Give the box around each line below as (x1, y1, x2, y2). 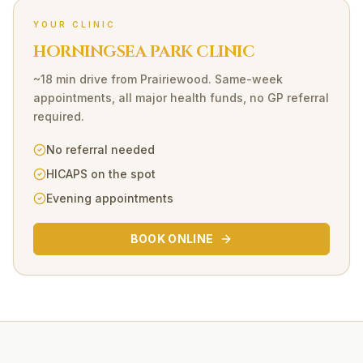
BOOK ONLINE (130, 232, 214, 246)
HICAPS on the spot (46, 167, 156, 181)
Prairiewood (140, 72, 208, 86)
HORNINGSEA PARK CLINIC (33, 41, 254, 62)
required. (33, 109, 84, 123)
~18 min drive (33, 72, 108, 86)
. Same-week (208, 72, 283, 86)
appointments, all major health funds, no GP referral (33, 91, 329, 105)
